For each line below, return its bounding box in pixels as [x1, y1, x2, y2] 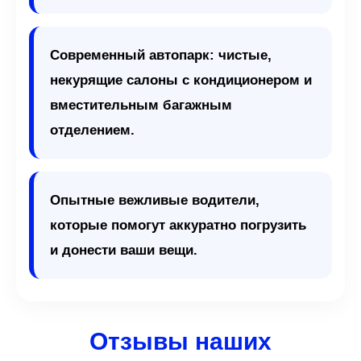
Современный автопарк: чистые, [50, 48, 272, 63]
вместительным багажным [50, 98, 232, 113]
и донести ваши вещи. [50, 243, 197, 258]
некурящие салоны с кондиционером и [50, 73, 312, 88]
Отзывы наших [89, 328, 272, 355]
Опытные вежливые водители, [50, 193, 259, 208]
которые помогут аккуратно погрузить [50, 218, 306, 233]
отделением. [50, 122, 135, 138]
